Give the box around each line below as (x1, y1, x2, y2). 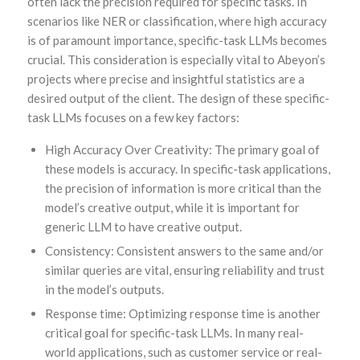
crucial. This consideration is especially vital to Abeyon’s (27, 51, 325, 67)
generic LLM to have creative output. (44, 219, 242, 234)
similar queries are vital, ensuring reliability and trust (44, 262, 325, 277)
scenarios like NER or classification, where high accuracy (27, 13, 327, 28)
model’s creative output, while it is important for (44, 199, 300, 215)
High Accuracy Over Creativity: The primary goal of (44, 141, 320, 157)
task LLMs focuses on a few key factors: (27, 109, 239, 125)
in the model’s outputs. (44, 281, 164, 297)
